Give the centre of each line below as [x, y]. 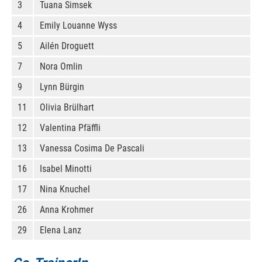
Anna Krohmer [67, 210]
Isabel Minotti [66, 169]
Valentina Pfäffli [70, 128]
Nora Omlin [61, 66]
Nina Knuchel [65, 189]
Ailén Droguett [67, 46]
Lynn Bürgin [62, 87]
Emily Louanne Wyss [78, 25]
